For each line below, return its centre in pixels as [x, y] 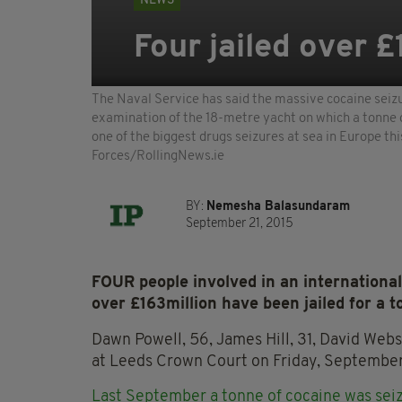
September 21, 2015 [240, 224]
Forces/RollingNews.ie [158, 157]
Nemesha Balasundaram [278, 207]
